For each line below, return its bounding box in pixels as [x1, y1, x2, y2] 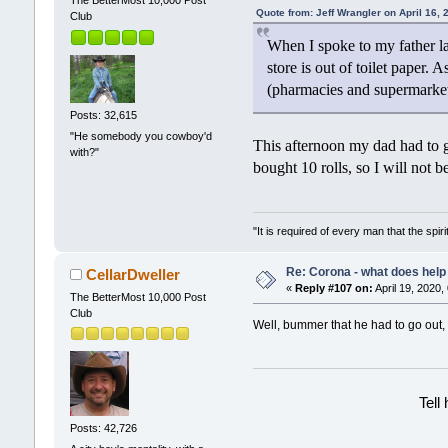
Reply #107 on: [294, 281, 373, 294]
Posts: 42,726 [69, 421, 137, 434]
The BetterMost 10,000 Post [69, 290, 206, 303]
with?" [69, 146, 99, 159]
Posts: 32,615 [69, 109, 137, 122]
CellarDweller [86, 265, 181, 283]
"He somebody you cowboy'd [69, 130, 212, 143]
